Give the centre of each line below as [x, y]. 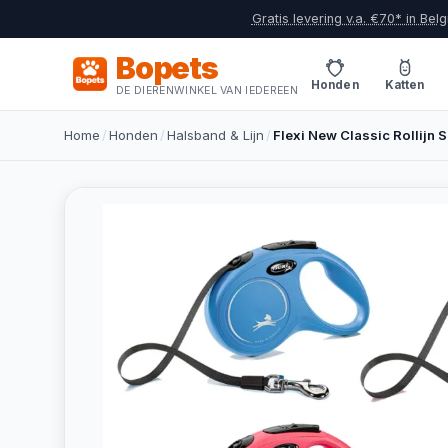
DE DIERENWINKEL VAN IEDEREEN [207, 90]
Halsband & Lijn [215, 135]
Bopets [167, 67]
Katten [404, 84]
